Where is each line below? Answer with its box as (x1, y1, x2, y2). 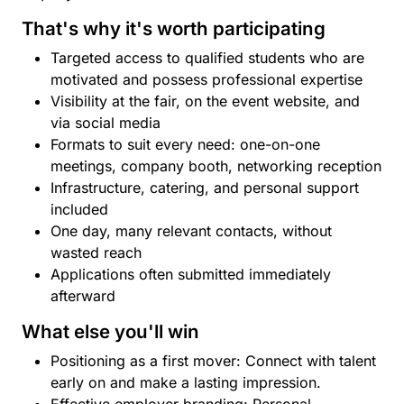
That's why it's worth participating (22, 17, 326, 40)
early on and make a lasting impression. (50, 373, 321, 391)
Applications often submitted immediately (50, 265, 331, 283)
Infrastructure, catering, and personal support (50, 179, 359, 197)
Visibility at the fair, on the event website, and (50, 92, 360, 110)
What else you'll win (22, 320, 199, 343)
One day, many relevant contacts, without (50, 222, 332, 240)
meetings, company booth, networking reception (50, 157, 381, 175)
